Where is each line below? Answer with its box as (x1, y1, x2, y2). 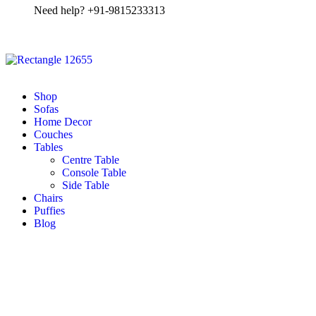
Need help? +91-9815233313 (34, 4, 165, 16)
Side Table (62, 179, 109, 191)
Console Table (62, 166, 126, 178)
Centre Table (62, 154, 119, 166)
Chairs (34, 192, 63, 204)
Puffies (34, 205, 65, 217)
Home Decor (34, 116, 92, 128)
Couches (34, 128, 73, 140)
